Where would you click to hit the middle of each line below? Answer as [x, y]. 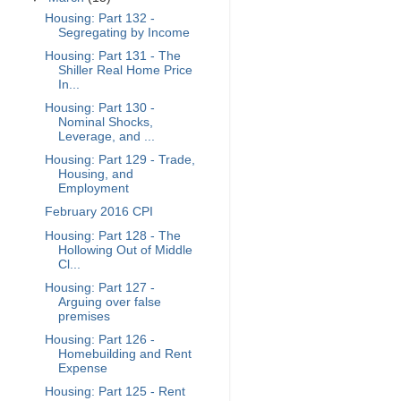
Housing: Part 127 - [99, 287]
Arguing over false [109, 302]
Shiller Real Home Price [125, 70]
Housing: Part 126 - [99, 339]
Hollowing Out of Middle [125, 250]
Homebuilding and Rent [124, 354]
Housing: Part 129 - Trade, [119, 160]
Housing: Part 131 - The [112, 56]
